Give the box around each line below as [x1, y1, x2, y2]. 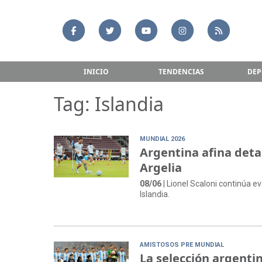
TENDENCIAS [158, 66, 204, 77]
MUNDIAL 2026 [140, 135, 185, 143]
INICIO [84, 66, 109, 77]
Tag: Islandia [54, 91, 164, 117]
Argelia [140, 160, 182, 176]
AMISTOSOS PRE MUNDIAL [140, 241, 225, 249]
